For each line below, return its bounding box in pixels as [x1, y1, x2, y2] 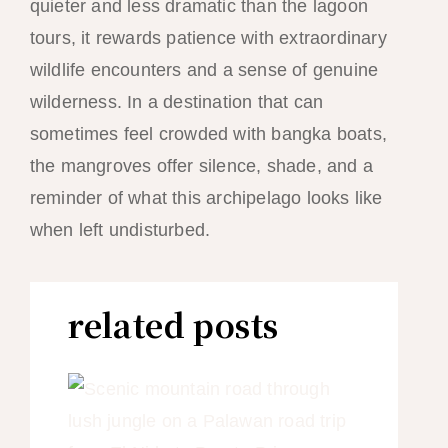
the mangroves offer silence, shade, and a [29, 156, 373, 177]
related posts [68, 301, 279, 348]
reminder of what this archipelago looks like [29, 188, 383, 209]
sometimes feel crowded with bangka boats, [29, 124, 387, 145]
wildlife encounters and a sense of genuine [29, 60, 379, 81]
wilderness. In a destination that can [29, 92, 324, 113]
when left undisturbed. [29, 220, 211, 241]
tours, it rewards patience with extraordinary [29, 28, 387, 49]
